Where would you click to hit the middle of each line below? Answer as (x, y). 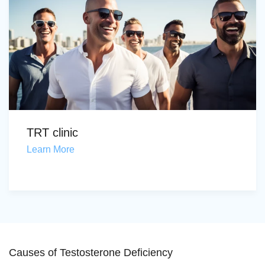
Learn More (51, 149)
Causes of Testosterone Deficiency (91, 253)
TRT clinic (52, 132)
